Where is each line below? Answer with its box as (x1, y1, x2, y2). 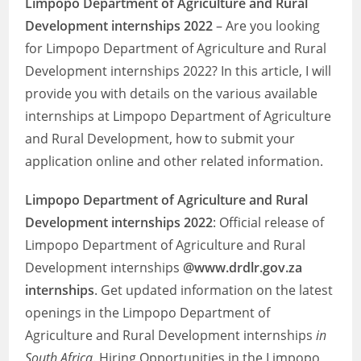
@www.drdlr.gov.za (183, 259, 303, 276)
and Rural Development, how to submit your (25, 130, 296, 147)
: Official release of (213, 214, 325, 231)
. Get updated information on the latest (94, 281, 334, 299)
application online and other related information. (25, 152, 324, 170)
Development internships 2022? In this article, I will (25, 62, 332, 80)
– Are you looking (213, 17, 321, 35)
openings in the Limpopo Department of (25, 304, 271, 322)
